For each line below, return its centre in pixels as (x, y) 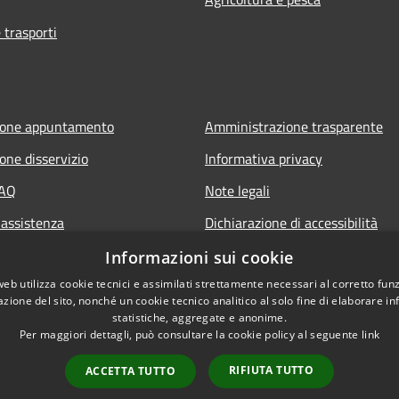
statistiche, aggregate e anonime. (199, 318)
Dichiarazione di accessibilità (291, 222)
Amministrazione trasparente (294, 126)
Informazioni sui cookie (199, 257)
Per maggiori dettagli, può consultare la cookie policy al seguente (190, 334)
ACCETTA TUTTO (130, 371)
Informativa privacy (264, 158)
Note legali (237, 190)
